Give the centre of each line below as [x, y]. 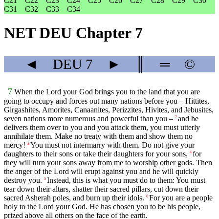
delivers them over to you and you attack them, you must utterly [102, 128]
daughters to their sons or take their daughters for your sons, [96, 154]
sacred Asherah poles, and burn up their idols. [74, 198]
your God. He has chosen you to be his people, [127, 207]
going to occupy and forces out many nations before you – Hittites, [107, 101]
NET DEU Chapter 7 [73, 33]
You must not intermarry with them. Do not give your [112, 145]
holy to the [21, 207]
